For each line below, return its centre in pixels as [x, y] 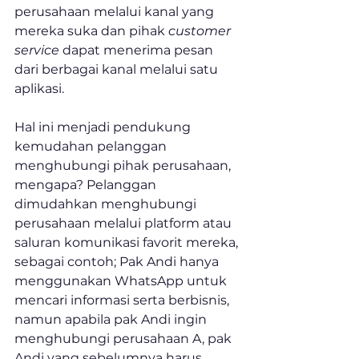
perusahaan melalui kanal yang [116, 12]
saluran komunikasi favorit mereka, [128, 243]
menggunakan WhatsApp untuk [122, 281]
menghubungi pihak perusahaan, [124, 166]
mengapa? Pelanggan [87, 185]
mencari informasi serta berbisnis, [123, 301]
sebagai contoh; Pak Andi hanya [118, 262]
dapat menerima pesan [138, 50]
